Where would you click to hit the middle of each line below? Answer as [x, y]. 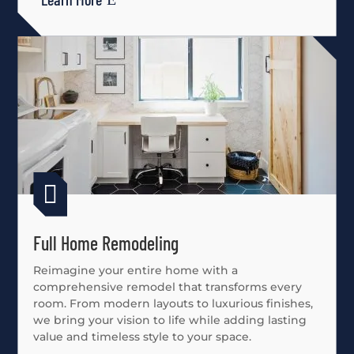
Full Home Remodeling [106, 243]
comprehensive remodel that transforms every [168, 286]
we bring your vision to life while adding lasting [170, 320]
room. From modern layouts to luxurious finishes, [173, 303]
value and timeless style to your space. [143, 336]
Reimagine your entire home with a [136, 270]
